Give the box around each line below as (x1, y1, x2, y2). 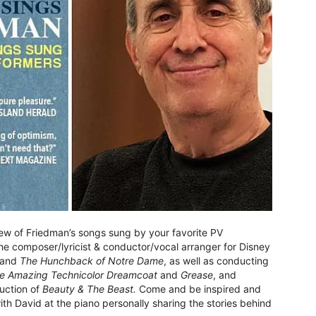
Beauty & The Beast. (42, 283, 136, 296)
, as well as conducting (164, 255, 269, 267)
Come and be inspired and (136, 283, 261, 296)
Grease (181, 269, 213, 281)
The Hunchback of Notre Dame (20, 255, 164, 267)
